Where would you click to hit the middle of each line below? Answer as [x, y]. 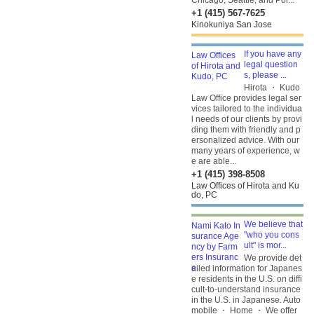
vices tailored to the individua [247, 109]
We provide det [273, 258]
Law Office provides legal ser [246, 98]
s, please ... [265, 75]
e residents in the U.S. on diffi [247, 279]
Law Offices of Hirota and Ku [245, 186]
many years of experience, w [246, 151]
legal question [271, 64]
